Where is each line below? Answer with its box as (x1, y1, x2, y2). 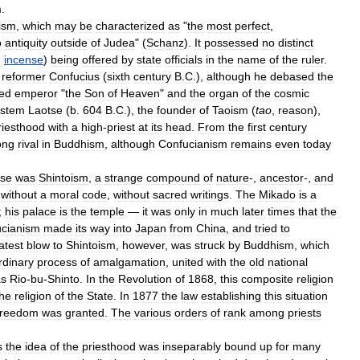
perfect (235, 18, 270, 32)
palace (22, 204, 56, 218)
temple (90, 204, 125, 218)
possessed (204, 35, 259, 49)
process (37, 255, 77, 268)
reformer (2, 69, 46, 83)
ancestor (260, 170, 304, 184)
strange (104, 170, 143, 184)
